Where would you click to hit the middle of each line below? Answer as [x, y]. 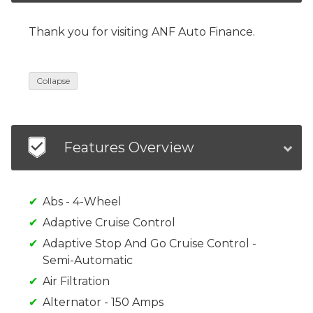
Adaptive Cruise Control [109, 223]
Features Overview [129, 148]
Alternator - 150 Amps [103, 303]
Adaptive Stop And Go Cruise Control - [150, 244]
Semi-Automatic [88, 261]
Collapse [53, 81]
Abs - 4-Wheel [82, 202]
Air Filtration [76, 282]
